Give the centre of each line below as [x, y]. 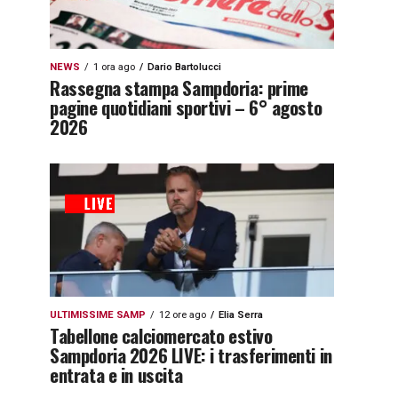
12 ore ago [183, 315]
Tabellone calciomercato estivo [161, 335]
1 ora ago [114, 67]
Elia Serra [241, 315]
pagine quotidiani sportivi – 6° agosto [186, 107]
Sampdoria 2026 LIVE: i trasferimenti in [191, 355]
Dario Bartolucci [184, 67]
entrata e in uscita [116, 374]
